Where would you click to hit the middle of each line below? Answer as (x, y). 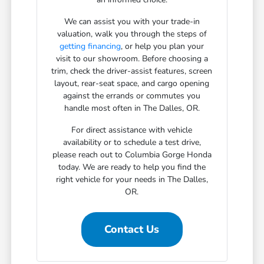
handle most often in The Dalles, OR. (132, 108)
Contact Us (132, 229)
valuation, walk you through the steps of (132, 34)
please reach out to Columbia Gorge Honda (132, 154)
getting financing (90, 46)
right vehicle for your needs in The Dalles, (132, 179)
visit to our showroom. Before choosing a (132, 58)
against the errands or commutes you (132, 95)
